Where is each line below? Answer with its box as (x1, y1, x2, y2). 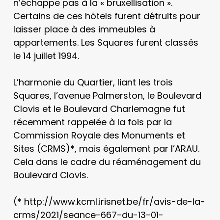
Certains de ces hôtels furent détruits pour (13, 10, 200, 22)
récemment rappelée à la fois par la (13, 116, 172, 128)
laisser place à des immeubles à (13, 23, 155, 35)
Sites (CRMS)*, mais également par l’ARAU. (13, 142, 199, 155)
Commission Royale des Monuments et (13, 129, 185, 141)
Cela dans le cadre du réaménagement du (13, 156, 201, 168)
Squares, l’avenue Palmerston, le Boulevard (13, 89, 201, 102)
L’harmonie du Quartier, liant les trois (13, 76, 173, 88)
